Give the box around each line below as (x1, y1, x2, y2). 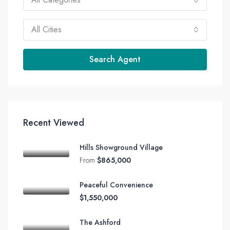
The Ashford (80, 217, 121, 227)
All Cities (31, 23, 62, 35)
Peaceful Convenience (80, 179, 153, 190)
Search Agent (89, 53, 141, 65)
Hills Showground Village (80, 142, 163, 152)
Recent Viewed (23, 116, 84, 129)
